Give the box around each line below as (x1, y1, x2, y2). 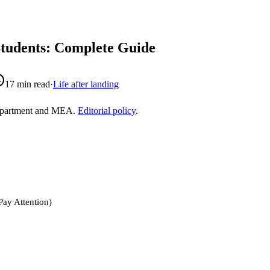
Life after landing (53, 79, 119, 90)
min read (14, 79, 50, 90)
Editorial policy (78, 105, 136, 116)
